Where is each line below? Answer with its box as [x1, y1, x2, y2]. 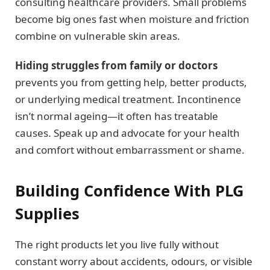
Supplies [15, 203, 80, 224]
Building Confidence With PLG [15, 180, 243, 201]
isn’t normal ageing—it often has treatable [15, 108, 218, 123]
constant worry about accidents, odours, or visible [15, 254, 253, 269]
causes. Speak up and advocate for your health [15, 125, 240, 140]
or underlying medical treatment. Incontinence [15, 92, 241, 106]
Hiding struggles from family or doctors [15, 58, 218, 72]
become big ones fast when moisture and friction [15, 12, 250, 27]
